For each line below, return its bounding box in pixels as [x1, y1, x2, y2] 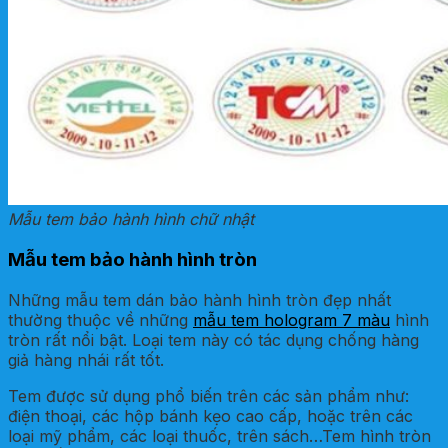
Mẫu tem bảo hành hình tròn [8, 248, 257, 272]
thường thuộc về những [8, 309, 193, 330]
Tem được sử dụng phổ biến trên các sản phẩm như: [8, 385, 409, 406]
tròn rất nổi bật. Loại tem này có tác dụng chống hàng [8, 329, 419, 350]
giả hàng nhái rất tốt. [8, 349, 164, 370]
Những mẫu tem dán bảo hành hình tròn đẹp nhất [8, 289, 391, 310]
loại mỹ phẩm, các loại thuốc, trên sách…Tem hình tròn [8, 425, 431, 446]
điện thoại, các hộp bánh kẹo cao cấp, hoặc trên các [8, 405, 413, 426]
